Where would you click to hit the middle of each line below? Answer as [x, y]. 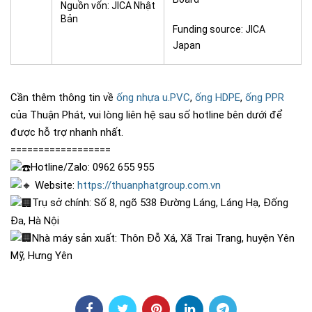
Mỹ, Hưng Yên [41, 256]
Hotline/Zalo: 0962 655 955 [92, 167]
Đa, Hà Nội [35, 220]
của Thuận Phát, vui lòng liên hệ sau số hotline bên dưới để [146, 115]
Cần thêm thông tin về [63, 97]
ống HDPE [218, 97]
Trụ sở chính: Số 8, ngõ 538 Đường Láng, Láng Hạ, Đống [160, 203]
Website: [55, 185]
